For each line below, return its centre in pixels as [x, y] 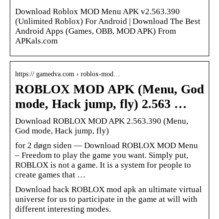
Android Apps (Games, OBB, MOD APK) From [96, 31]
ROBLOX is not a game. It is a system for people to [103, 165]
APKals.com [36, 41]
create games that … [50, 175]
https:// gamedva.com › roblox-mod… [68, 74]
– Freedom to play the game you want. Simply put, [102, 155]
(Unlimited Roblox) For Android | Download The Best [108, 21]
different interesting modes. [63, 209]
